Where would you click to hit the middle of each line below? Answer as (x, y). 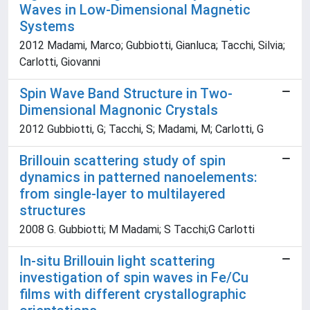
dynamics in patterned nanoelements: (138, 177)
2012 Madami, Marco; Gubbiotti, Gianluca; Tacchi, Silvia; (152, 46)
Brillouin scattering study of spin (122, 161)
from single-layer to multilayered (122, 194)
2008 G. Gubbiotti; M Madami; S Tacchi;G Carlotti (137, 230)
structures (53, 211)
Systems (47, 27)
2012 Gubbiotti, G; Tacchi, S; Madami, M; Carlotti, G (142, 129)
